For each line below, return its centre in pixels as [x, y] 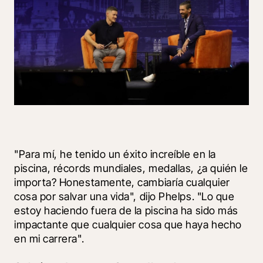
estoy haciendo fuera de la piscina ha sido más [126, 210]
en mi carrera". [49, 238]
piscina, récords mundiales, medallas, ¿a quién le [131, 168]
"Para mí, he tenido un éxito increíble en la [115, 154]
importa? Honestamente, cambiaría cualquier [122, 182]
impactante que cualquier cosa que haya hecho [128, 224]
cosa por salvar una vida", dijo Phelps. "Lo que [124, 196]
